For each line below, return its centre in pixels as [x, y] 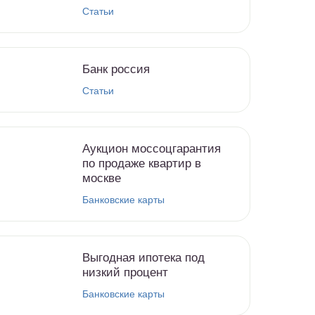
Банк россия [116, 69]
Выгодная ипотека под [143, 258]
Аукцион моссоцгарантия [152, 149]
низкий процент [125, 272]
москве [102, 178]
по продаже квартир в [142, 163]
